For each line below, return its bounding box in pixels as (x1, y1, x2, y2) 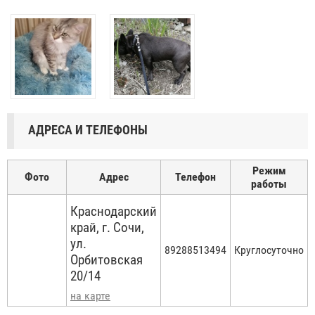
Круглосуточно (234, 243, 304, 257)
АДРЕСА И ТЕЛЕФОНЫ (28, 122, 148, 138)
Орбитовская (70, 252, 143, 269)
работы (251, 177, 287, 191)
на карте (70, 289, 110, 303)
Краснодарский (70, 203, 157, 220)
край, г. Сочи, (70, 219, 144, 236)
